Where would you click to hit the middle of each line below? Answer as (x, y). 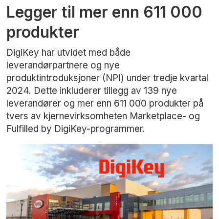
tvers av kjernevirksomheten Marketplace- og (103, 116)
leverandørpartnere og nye (63, 65)
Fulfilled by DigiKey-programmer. (76, 129)
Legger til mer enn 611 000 (105, 12)
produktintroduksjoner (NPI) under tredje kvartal (108, 78)
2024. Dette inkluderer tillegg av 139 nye (92, 90)
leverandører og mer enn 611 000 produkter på (105, 103)
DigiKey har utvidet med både (69, 52)
